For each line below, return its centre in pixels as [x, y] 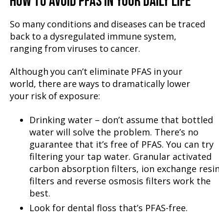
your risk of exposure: [55, 97]
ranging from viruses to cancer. [75, 49]
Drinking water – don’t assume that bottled [121, 120]
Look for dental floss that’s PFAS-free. [109, 208]
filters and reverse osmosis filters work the [120, 181]
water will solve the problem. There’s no [114, 132]
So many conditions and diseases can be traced [108, 24]
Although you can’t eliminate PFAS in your [96, 72]
